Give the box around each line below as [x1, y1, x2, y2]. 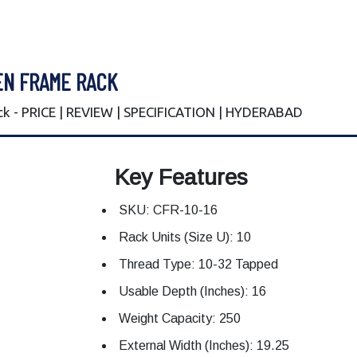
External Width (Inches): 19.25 [119, 338, 289, 352]
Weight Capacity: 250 [119, 311, 241, 325]
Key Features [115, 164, 248, 190]
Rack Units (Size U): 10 [119, 229, 251, 244]
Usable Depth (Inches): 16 [119, 284, 266, 298]
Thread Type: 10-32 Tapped [119, 257, 278, 271]
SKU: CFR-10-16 [119, 202, 218, 217]
